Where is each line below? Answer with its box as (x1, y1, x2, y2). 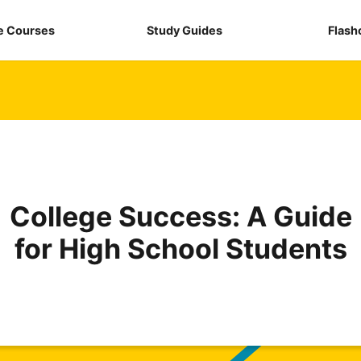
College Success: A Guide (9, 199, 352, 233)
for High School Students (14, 231, 347, 265)
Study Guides (147, 23, 223, 37)
